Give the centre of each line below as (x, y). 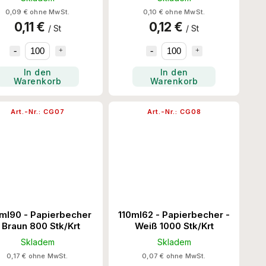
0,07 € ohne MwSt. (174, 256)
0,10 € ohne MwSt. (174, 12)
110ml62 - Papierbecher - (174, 214)
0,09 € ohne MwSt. (37, 12)
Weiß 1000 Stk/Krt (174, 226)
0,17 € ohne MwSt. (37, 256)
